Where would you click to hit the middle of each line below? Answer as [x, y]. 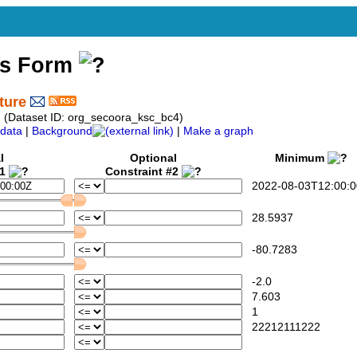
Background [62, 131]
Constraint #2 [143, 172]
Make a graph [218, 131]
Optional [153, 159]
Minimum [296, 159]
